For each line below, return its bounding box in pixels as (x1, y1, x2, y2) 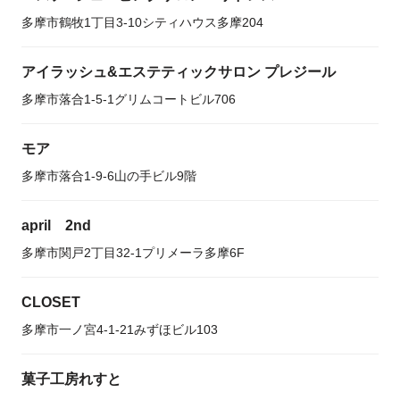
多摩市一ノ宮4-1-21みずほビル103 (21, 322, 218, 337)
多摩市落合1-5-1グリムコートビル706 (21, 92, 236, 106)
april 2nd (21, 218, 91, 233)
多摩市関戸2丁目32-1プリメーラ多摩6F (21, 246, 245, 260)
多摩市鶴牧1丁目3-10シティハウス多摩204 (21, 15, 263, 29)
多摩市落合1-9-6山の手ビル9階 (21, 169, 196, 183)
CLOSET (21, 295, 80, 310)
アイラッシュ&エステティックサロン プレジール (21, 64, 336, 79)
